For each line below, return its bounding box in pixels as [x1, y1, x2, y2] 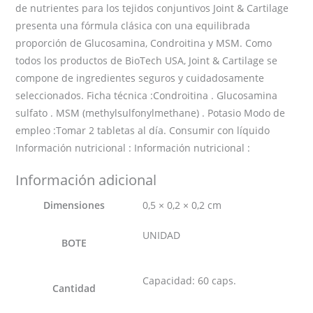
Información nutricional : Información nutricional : [15, 140, 251, 154]
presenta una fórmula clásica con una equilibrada [15, 18, 251, 32]
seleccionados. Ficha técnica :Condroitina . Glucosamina [15, 88, 278, 102]
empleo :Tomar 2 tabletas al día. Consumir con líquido [15, 123, 270, 137]
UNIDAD [143, 228, 181, 242]
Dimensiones [43, 198, 105, 212]
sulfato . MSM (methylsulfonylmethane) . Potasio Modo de [15, 105, 286, 119]
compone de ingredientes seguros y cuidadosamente [15, 71, 265, 85]
